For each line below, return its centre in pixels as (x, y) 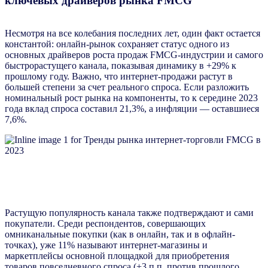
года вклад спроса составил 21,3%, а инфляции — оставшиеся (132, 108)
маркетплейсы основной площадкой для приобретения (117, 256)
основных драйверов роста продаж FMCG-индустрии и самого (134, 54)
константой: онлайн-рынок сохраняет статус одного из (117, 44)
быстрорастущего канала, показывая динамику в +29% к (121, 65)
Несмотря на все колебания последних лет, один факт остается (133, 33)
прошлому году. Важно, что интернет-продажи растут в (119, 76)
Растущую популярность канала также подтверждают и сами (129, 213)
